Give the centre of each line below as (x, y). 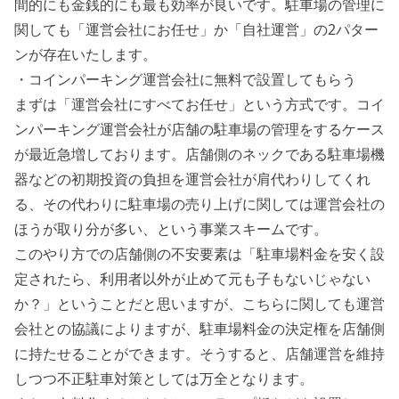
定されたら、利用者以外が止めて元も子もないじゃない (192, 278)
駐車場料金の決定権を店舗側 (292, 328)
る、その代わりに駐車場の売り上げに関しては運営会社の (199, 204)
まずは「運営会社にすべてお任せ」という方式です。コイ (199, 104)
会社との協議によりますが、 (107, 328)
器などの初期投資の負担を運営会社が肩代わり (164, 179)
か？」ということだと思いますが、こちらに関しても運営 (199, 303)
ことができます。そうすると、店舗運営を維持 (235, 353)
